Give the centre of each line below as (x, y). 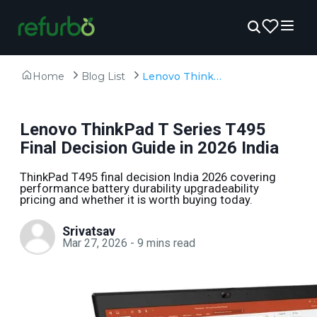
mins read (171, 243)
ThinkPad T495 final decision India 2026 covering (148, 177)
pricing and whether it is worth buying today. (136, 200)
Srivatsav (89, 231)
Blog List (103, 76)
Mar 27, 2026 (95, 243)
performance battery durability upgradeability (139, 188)
